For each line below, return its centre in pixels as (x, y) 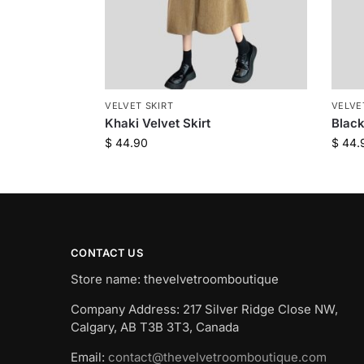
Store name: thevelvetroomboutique (175, 279)
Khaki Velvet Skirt (157, 123)
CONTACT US (107, 252)
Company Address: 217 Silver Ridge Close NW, (204, 310)
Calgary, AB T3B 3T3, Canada (155, 327)
